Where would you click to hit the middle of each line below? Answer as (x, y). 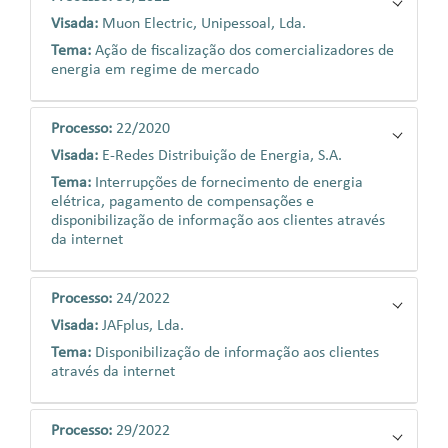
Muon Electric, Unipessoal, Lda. (204, 24)
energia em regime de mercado (155, 70)
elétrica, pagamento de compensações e (182, 202)
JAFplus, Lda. (143, 326)
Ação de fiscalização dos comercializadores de (244, 51)
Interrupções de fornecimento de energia (229, 183)
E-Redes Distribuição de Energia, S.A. (222, 156)
